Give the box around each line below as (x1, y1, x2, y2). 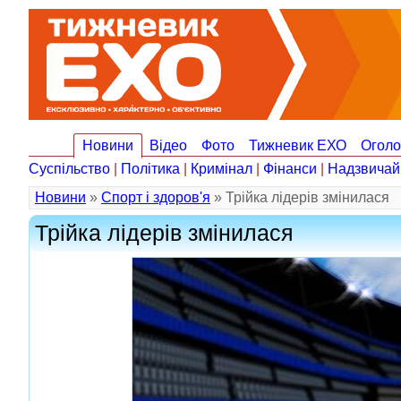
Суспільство (29, 161, 110, 176)
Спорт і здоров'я (101, 190, 210, 205)
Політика (121, 161, 180, 176)
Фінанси (263, 161, 317, 176)
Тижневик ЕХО (249, 138, 346, 153)
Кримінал (191, 161, 252, 176)
